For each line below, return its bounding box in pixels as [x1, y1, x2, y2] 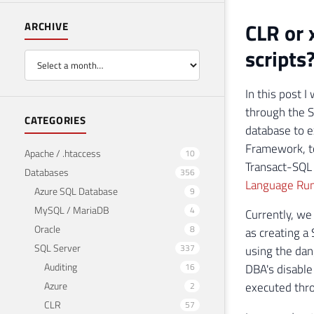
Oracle [34, 221, 60, 236]
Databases [25, 164, 69, 179]
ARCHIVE [25, 18, 69, 35]
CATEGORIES [25, 111, 86, 128]
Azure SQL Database [34, 183, 118, 198]
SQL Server [34, 240, 81, 255]
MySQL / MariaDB [34, 202, 109, 217]
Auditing [44, 259, 77, 274]
